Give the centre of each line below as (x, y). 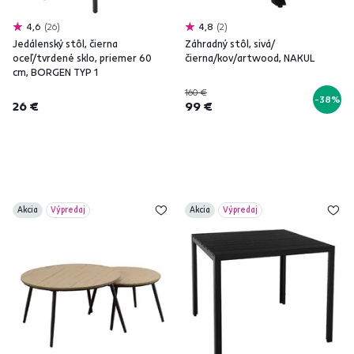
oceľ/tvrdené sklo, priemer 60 (82, 58)
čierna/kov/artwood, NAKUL (250, 58)
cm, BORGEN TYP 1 (55, 72)
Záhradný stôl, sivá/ (230, 43)
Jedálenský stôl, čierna (65, 43)
